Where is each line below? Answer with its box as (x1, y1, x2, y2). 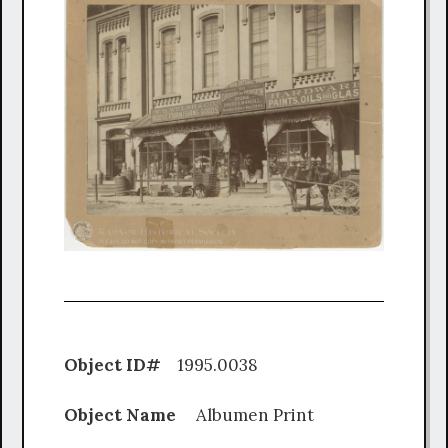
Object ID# (64, 353, 165, 376)
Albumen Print (196, 404, 314, 427)
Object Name (64, 404, 196, 427)
